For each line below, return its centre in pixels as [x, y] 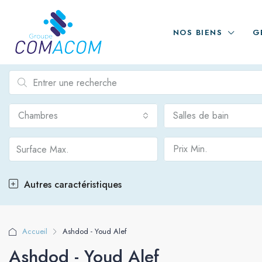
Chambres [38, 116]
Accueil [35, 231]
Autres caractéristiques [71, 185]
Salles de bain [201, 116]
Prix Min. [190, 149]
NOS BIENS [197, 32]
